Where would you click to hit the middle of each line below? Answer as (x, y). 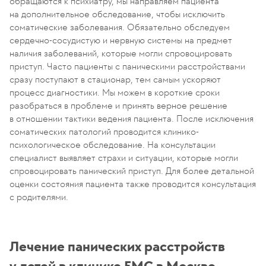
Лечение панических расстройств (117, 246)
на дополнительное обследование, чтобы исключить (117, 14)
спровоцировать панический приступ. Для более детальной (132, 170)
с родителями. (39, 197)
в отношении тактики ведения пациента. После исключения (132, 118)
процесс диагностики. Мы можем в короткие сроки (115, 92)
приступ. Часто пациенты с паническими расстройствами (127, 66)
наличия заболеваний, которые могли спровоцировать (121, 53)
